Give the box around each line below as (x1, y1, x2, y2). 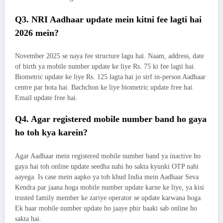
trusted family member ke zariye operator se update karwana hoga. (15, 194, 203, 202)
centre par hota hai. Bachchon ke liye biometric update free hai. (15, 84, 194, 92)
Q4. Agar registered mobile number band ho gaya (15, 114, 207, 124)
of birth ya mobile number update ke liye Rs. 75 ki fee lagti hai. (15, 63, 196, 71)
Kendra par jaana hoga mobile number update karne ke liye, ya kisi (15, 183, 204, 191)
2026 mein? (15, 27, 59, 38)
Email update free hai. (15, 94, 78, 102)
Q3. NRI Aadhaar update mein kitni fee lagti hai (15, 14, 202, 24)
